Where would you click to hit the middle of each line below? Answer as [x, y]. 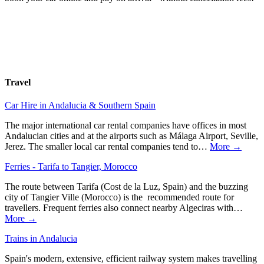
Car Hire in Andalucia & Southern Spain [80, 105]
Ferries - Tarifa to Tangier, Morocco [71, 167]
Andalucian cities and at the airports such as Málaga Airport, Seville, [131, 136]
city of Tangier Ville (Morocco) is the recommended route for [119, 197]
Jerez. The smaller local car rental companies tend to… [107, 147]
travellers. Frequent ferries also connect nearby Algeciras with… [124, 208]
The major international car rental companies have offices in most [126, 126]
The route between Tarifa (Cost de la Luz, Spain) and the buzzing [126, 187]
